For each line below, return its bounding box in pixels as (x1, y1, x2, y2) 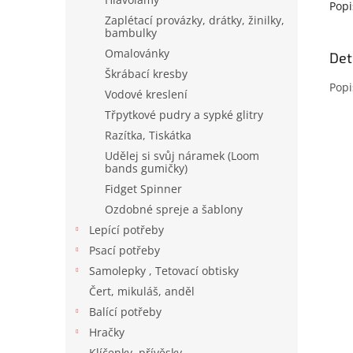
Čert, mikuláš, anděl (89, 284, 195, 299)
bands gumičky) (105, 161, 188, 176)
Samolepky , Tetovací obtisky (89, 263, 239, 278)
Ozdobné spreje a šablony (105, 202, 243, 217)
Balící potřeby (89, 304, 162, 319)
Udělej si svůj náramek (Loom (105, 148, 259, 163)
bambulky (105, 25, 157, 40)
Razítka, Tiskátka (105, 128, 191, 143)
